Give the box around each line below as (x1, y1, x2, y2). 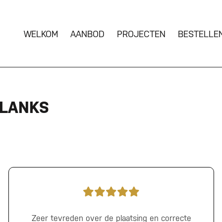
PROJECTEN (117, 28, 166, 39)
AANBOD (70, 28, 105, 39)
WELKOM (24, 28, 58, 39)
